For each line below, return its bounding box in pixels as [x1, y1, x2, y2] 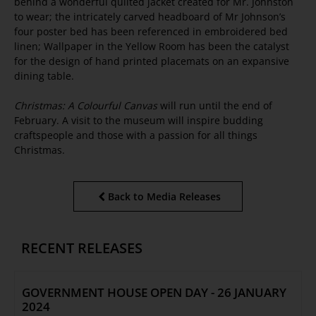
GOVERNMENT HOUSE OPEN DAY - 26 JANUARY [22, 284, 286, 301]
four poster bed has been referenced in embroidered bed [14, 25, 288, 39]
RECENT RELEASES [21, 238, 142, 258]
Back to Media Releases [108, 190, 221, 204]
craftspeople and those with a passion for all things [14, 128, 257, 142]
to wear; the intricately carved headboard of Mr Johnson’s [14, 10, 286, 24]
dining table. [14, 69, 74, 83]
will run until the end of [157, 99, 272, 113]
